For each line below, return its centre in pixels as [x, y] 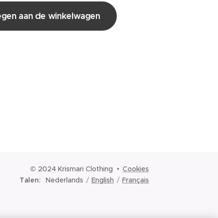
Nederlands [64, 180]
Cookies [136, 169]
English [103, 180]
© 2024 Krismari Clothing [72, 169]
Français [136, 180]
